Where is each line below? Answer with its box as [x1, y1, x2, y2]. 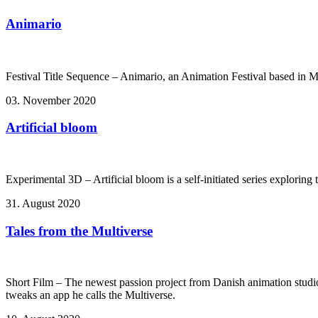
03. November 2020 [6, 94, 96, 106]
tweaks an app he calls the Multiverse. [6, 289, 175, 302]
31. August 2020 [6, 197, 80, 209]
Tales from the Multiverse [6, 223, 153, 238]
